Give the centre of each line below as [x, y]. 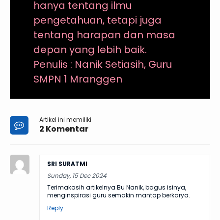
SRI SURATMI [67, 164]
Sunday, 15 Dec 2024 [77, 175]
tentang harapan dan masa [104, 35]
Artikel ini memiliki [65, 119]
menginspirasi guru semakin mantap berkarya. [119, 195]
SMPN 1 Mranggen [78, 79]
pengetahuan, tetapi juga [97, 20]
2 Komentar [64, 129]
